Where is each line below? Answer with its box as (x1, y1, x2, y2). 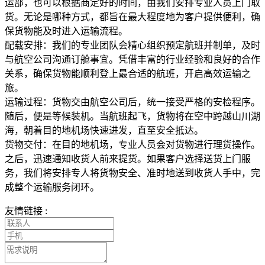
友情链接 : (5, 205, 47, 216)
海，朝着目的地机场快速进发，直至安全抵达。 (5, 125, 203, 135)
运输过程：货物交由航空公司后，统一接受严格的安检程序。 (5, 96, 260, 107)
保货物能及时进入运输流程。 (5, 25, 128, 36)
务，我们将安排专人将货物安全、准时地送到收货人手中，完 (5, 167, 260, 178)
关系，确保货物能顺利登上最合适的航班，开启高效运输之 (5, 68, 251, 79)
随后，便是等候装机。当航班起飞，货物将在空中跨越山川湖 (5, 111, 260, 121)
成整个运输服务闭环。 (5, 182, 99, 192)
